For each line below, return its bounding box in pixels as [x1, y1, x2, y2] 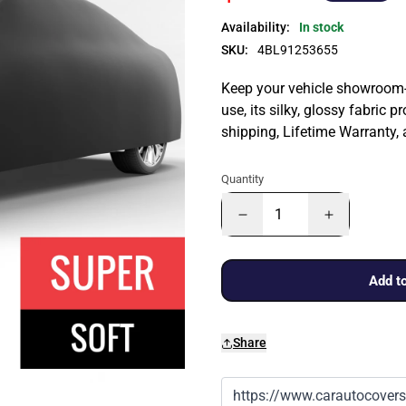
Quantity [221, 172, 264, 186]
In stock [299, 20, 343, 34]
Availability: [221, 20, 290, 34]
